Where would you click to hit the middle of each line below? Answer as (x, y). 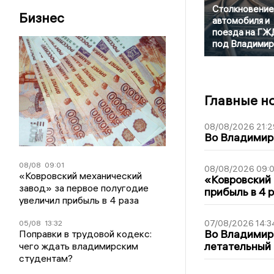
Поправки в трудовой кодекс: (86, 234)
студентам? (46, 258)
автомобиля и (241, 21)
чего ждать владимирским (79, 246)
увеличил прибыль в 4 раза (79, 200)
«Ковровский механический (81, 176)
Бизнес (42, 18)
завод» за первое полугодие (84, 188)
